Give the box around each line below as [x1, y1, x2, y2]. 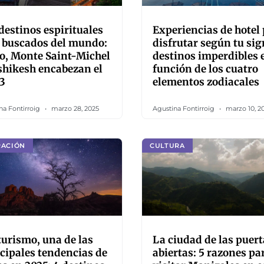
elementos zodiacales [153, 75, 259, 88]
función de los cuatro [153, 62, 258, 75]
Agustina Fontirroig [153, 104, 216, 113]
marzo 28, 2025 [49, 104, 99, 113]
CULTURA [150, 141, 185, 150]
